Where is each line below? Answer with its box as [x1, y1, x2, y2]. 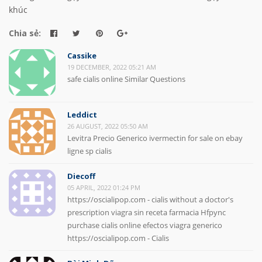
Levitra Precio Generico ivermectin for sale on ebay [67, 133, 243, 144]
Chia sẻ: [9, 27, 41, 39]
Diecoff [67, 171, 95, 182]
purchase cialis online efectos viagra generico [67, 220, 222, 231]
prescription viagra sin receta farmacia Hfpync [67, 207, 226, 218]
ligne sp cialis [67, 146, 112, 157]
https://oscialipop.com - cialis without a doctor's [67, 194, 233, 205]
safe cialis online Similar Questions [67, 74, 185, 85]
